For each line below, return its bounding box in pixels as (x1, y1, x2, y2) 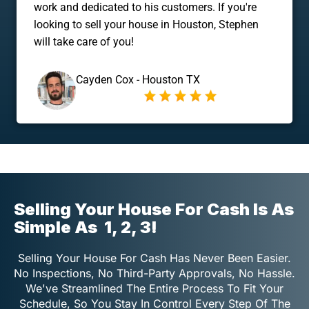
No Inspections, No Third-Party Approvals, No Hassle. (14, 266, 295, 281)
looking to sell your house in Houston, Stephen (34, 18, 259, 32)
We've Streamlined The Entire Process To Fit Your (26, 281, 283, 296)
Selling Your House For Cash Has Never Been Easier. (18, 251, 291, 266)
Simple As (14, 217, 101, 238)
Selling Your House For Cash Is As (14, 199, 294, 220)
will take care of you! (34, 35, 134, 49)
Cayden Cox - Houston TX (76, 73, 200, 87)
